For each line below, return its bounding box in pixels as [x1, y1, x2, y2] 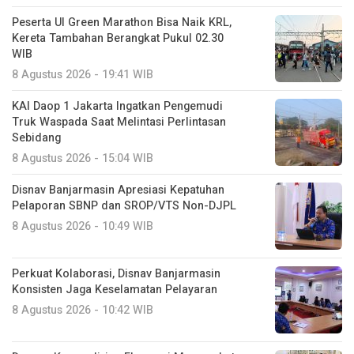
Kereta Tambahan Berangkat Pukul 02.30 [12, 30, 224, 47]
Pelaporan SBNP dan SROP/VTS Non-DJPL [12, 198, 236, 215]
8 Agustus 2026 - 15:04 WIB [12, 150, 153, 168]
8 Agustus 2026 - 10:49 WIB [12, 218, 153, 235]
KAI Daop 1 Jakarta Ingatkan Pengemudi [12, 98, 223, 115]
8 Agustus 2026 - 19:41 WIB [12, 66, 153, 84]
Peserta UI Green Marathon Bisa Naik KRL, [12, 14, 232, 32]
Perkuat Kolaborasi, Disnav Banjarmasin [12, 265, 220, 283]
